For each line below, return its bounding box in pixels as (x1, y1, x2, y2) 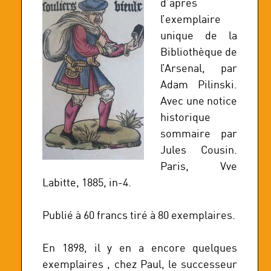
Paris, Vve (160, 158, 238, 173)
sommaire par (160, 126, 238, 140)
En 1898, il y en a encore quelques (42, 240, 238, 255)
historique (160, 109, 211, 124)
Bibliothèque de (160, 44, 238, 59)
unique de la (160, 28, 238, 42)
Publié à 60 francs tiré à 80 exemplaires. (42, 207, 235, 222)
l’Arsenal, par (160, 60, 238, 75)
